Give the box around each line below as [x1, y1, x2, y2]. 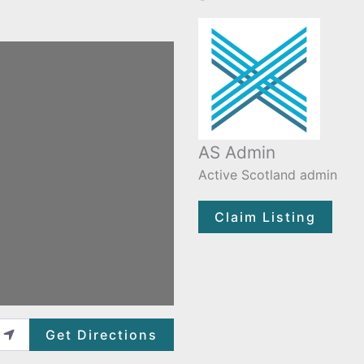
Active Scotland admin [198, 166, 337, 183]
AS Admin [198, 141, 275, 162]
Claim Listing [214, 208, 317, 225]
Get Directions [45, 326, 158, 343]
